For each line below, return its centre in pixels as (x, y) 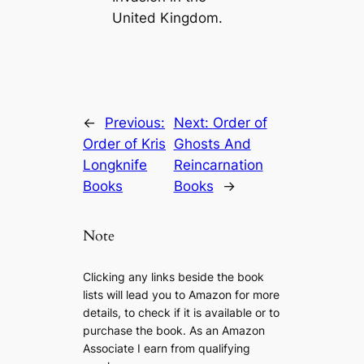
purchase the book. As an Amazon (174, 330)
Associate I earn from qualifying (167, 348)
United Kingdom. (167, 18)
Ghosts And (212, 144)
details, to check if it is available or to (182, 312)
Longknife (115, 165)
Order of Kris (125, 144)
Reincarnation (218, 165)
